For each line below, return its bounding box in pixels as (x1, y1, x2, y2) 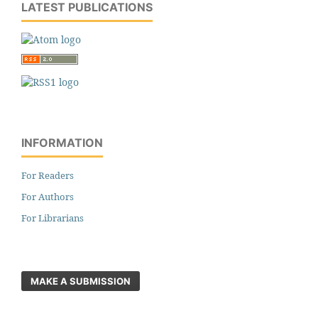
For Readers (21, 168, 74, 182)
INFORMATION (21, 135, 103, 150)
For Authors (21, 190, 74, 203)
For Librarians (21, 211, 84, 224)
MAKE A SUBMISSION (31, 275, 131, 287)
